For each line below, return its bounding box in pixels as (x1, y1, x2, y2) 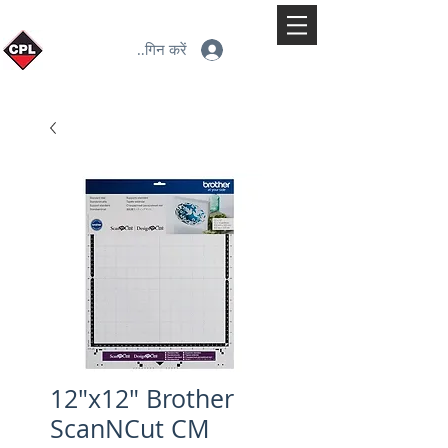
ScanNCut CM (50, 411, 210, 445)
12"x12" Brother (50, 381, 234, 415)
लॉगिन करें (132, 39, 187, 60)
